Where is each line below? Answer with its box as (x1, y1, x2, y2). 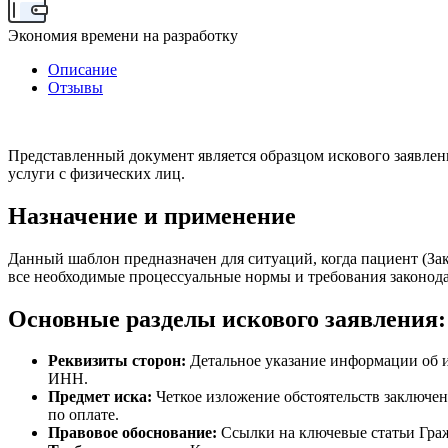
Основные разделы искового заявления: (8, 305, 446, 332)
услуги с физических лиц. (8, 164, 189, 182)
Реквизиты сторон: (48, 352, 186, 370)
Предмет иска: (48, 388, 152, 406)
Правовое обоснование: (48, 424, 217, 442)
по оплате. (48, 406, 119, 424)
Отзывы (48, 78, 103, 96)
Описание (48, 60, 117, 78)
